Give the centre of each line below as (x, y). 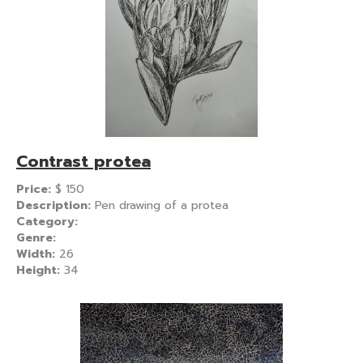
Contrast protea (83, 161)
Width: (38, 254)
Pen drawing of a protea (162, 205)
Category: (47, 221)
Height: (40, 270)
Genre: (36, 237)
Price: (36, 189)
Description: (56, 205)
